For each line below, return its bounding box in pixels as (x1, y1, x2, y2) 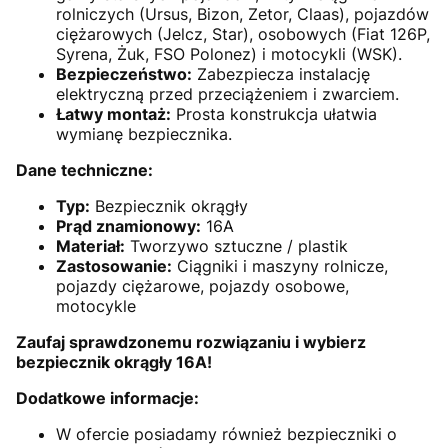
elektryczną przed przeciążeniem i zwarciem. (56, 84, 399, 105)
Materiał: (56, 236, 125, 257)
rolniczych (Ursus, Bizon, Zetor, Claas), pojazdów (56, 4, 429, 25)
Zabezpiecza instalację (192, 64, 370, 85)
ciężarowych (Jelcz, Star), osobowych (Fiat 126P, (56, 24, 430, 45)
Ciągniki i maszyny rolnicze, (172, 256, 388, 277)
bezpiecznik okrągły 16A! (16, 352, 212, 373)
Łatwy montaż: (56, 104, 171, 125)
